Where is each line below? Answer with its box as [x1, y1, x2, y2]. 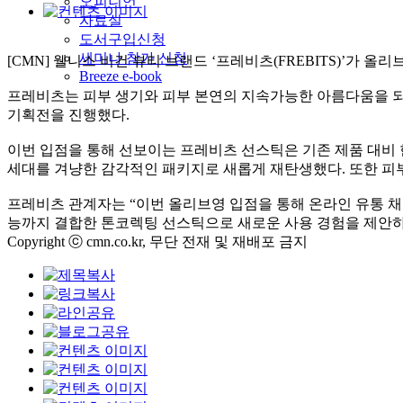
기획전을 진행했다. [7, 106, 130, 122]
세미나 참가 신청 [79, 49, 187, 66]
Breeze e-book [79, 67, 162, 84]
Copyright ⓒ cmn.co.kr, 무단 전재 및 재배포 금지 [7, 233, 308, 249]
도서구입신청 [79, 31, 166, 47]
